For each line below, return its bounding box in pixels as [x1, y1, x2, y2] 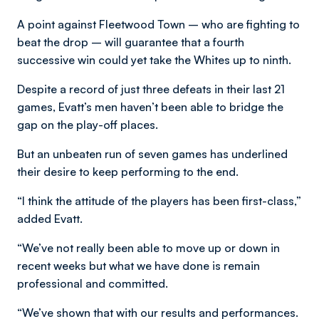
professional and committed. [17, 276, 168, 291]
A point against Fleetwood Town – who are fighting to [17, 16, 300, 31]
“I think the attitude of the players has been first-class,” [17, 193, 301, 208]
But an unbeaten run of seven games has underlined [17, 146, 288, 161]
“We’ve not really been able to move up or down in [17, 240, 280, 255]
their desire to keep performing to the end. [17, 164, 247, 179]
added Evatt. [17, 211, 83, 226]
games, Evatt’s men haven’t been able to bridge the [17, 99, 283, 114]
